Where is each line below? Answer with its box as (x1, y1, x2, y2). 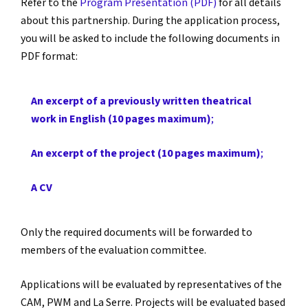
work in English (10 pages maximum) (31, 112, 211, 127)
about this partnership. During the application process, (21, 14, 280, 29)
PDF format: (21, 49, 78, 65)
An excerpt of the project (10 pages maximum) (31, 146, 261, 162)
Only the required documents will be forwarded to (21, 225, 252, 241)
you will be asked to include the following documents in (21, 32, 280, 47)
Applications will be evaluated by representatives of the (21, 278, 282, 293)
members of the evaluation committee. (21, 243, 206, 258)
